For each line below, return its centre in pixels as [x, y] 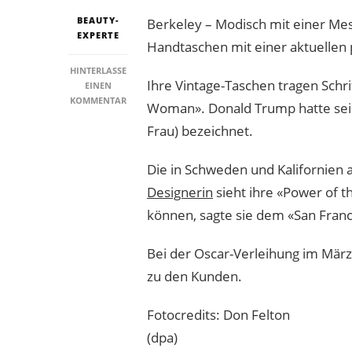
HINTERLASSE [98, 70]
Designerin [180, 192]
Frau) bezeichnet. [200, 130]
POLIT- [139, 144]
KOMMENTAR [98, 100]
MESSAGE [145, 159]
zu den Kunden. [194, 276]
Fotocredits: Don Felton [218, 314]
